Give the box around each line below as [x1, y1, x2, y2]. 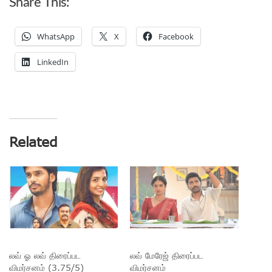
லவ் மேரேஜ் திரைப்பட [130, 250, 203, 260]
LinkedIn [37, 56, 69, 67]
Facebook [158, 30, 194, 42]
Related [9, 133, 58, 149]
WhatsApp [37, 30, 75, 42]
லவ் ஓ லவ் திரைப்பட [9, 250, 81, 260]
